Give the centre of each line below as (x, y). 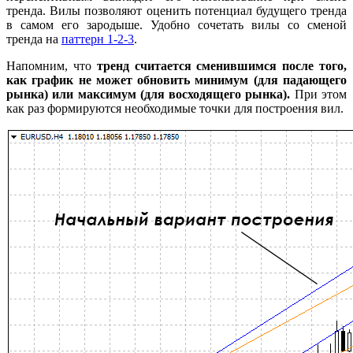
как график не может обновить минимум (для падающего (176, 80)
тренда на (34, 39)
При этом (319, 95)
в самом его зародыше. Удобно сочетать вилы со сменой (176, 25)
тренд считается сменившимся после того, (222, 66)
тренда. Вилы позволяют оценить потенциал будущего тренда (176, 11)
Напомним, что (52, 66)
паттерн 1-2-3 (98, 39)
